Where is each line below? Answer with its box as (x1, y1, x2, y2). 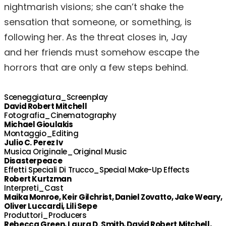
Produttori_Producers (4, 210, 87, 220)
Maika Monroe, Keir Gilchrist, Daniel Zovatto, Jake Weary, (4, 192, 222, 202)
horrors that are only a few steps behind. (4, 61, 188, 74)
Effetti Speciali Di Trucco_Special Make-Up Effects (4, 164, 190, 175)
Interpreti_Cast (4, 183, 64, 193)
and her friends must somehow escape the (4, 46, 199, 59)
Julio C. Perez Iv (4, 137, 63, 148)
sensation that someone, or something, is (4, 16, 192, 28)
